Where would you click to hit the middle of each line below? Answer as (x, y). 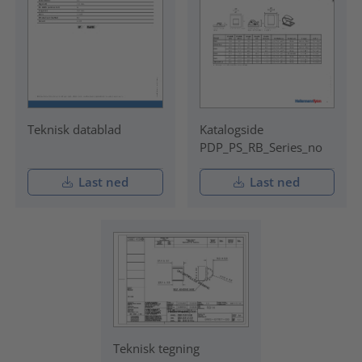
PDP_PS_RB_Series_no (261, 147)
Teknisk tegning (157, 349)
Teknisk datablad (74, 130)
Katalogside (231, 130)
